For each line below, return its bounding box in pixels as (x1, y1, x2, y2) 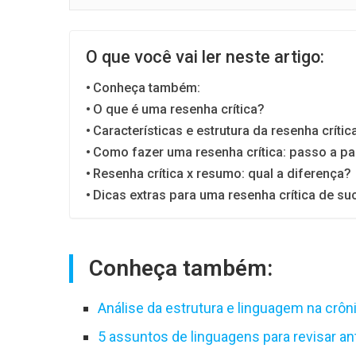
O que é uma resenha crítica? (93, 101, 265, 117)
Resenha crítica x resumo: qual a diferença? (93, 165, 352, 181)
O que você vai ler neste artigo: (86, 46, 324, 67)
